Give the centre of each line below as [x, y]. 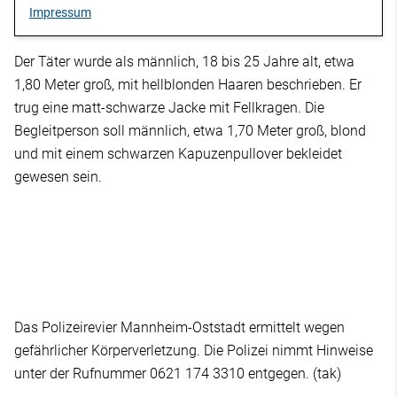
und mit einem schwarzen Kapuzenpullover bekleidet [178, 154]
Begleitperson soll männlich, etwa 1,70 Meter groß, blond [190, 131]
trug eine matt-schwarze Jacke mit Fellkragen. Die [169, 108]
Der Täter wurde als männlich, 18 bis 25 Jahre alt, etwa [184, 62]
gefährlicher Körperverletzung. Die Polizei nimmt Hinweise [194, 351]
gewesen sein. [58, 177]
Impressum [60, 13]
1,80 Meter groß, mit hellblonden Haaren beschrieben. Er [188, 85]
